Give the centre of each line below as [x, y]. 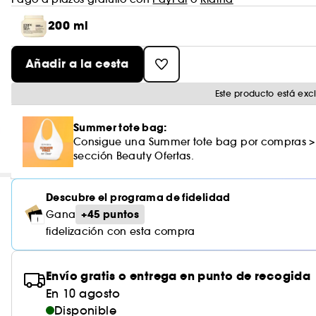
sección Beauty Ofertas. [134, 156]
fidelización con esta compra [121, 231]
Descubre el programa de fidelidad [138, 197]
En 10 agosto [83, 293]
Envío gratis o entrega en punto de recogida [178, 276]
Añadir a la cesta [77, 64]
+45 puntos [110, 214]
